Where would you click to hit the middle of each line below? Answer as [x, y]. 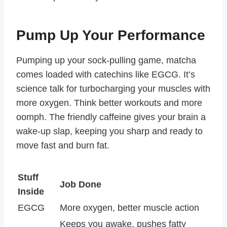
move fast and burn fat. [63, 146]
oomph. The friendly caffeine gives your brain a [111, 117]
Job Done [81, 185]
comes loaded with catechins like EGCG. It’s [106, 75]
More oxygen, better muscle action [129, 208]
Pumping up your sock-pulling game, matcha [106, 61]
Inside [31, 192]
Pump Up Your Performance [111, 35]
